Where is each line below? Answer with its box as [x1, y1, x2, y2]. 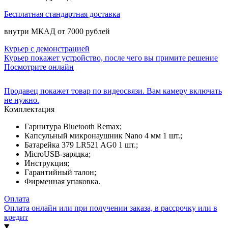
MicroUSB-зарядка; [24, 150, 91, 159]
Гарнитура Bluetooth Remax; [24, 122, 122, 131]
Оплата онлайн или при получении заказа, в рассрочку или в [4, 204, 217, 213]
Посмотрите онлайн [4, 63, 74, 72]
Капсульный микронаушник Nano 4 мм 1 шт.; [24, 131, 182, 140]
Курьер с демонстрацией [4, 44, 90, 53]
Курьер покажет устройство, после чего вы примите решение [4, 53, 218, 63]
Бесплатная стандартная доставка [4, 10, 120, 19]
